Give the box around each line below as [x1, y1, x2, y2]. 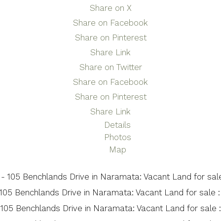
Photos [104, 132, 131, 143]
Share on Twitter [79, 62, 142, 73]
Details [104, 120, 131, 130]
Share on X [89, 3, 132, 13]
